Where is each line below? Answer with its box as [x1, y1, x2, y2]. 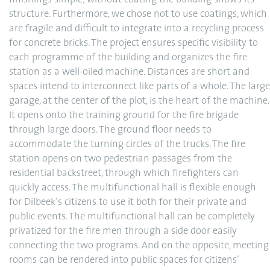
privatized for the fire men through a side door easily [9, 227, 237, 236]
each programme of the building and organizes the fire [9, 53, 247, 63]
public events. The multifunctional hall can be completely [9, 212, 255, 222]
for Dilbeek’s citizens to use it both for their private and [9, 198, 246, 207]
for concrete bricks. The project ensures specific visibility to [9, 39, 258, 48]
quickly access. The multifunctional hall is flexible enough [9, 183, 256, 193]
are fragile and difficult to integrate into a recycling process [9, 24, 264, 34]
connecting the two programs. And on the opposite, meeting [9, 241, 269, 251]
